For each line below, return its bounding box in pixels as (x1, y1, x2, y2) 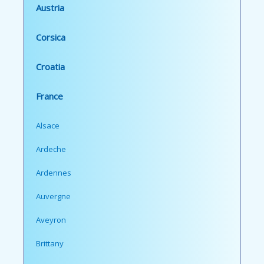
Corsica (36, 31, 65, 44)
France (36, 90, 63, 103)
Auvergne (36, 191, 71, 202)
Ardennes (36, 167, 71, 179)
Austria (36, 2, 64, 14)
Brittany (36, 238, 64, 249)
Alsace (36, 120, 60, 131)
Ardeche (36, 144, 66, 155)
